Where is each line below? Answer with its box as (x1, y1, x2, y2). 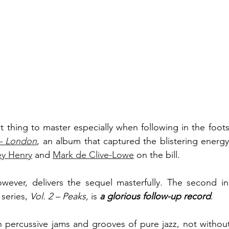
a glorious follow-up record (100, 191, 211, 202)
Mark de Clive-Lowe (53, 149, 134, 161)
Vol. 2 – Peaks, (30, 191, 91, 202)
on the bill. (134, 149, 182, 161)
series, (2, 191, 30, 202)
